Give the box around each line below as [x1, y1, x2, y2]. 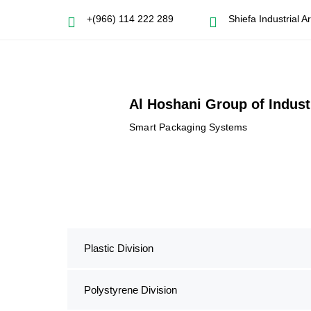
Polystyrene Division [83, 284, 177, 296]
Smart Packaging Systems [128, 121, 248, 133]
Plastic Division [83, 242, 153, 254]
